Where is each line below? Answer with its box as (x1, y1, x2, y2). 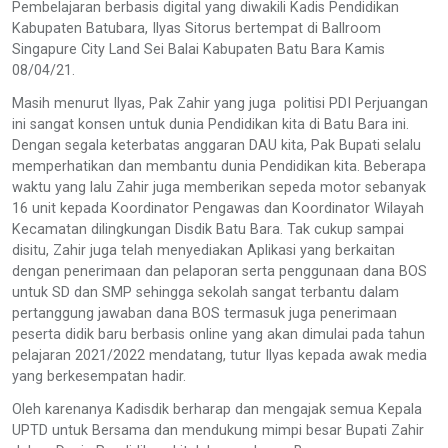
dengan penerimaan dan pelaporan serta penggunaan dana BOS (12, 262, 427, 280)
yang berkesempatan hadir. (12, 367, 186, 385)
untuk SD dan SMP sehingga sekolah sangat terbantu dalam (12, 283, 399, 301)
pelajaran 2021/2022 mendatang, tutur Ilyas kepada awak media (12, 346, 427, 364)
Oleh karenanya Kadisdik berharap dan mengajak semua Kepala (12, 400, 422, 418)
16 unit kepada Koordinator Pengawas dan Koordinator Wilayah (12, 199, 424, 217)
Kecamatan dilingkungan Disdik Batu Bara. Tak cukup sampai (12, 220, 404, 238)
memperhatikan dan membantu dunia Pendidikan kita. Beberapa (12, 157, 426, 175)
